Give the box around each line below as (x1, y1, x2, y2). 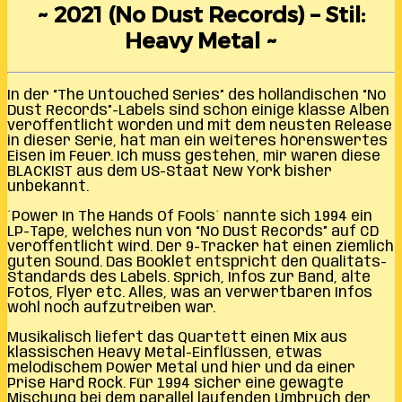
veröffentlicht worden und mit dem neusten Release (7, 118, 392, 134)
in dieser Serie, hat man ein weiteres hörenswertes (7, 133, 388, 149)
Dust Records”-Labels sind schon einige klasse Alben (7, 102, 389, 118)
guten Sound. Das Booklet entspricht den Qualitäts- (7, 254, 387, 270)
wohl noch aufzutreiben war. (7, 300, 215, 316)
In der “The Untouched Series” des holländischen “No (7, 87, 386, 103)
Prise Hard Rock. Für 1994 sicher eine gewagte (7, 375, 344, 391)
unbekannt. (7, 179, 89, 195)
